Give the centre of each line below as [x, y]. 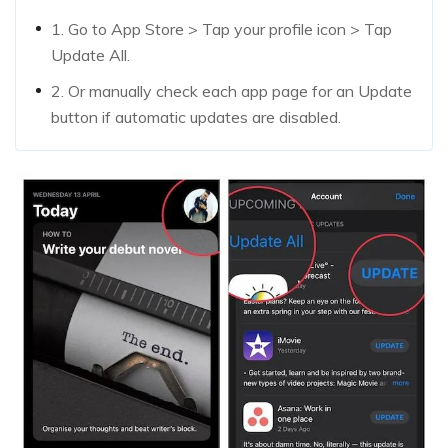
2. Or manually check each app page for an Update [231, 90]
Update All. [90, 54]
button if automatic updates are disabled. [196, 116]
